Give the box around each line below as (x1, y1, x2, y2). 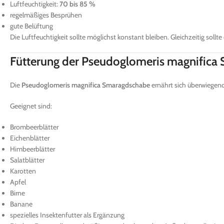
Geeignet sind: (10, 101, 52, 110)
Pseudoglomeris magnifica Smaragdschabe (21, 80, 150, 89)
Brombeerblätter (10, 122, 58, 131)
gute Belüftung (10, 21, 53, 30)
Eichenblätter (10, 133, 49, 142)
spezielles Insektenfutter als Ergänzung (10, 210, 124, 219)
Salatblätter (10, 155, 44, 164)
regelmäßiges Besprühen (10, 10, 82, 19)
